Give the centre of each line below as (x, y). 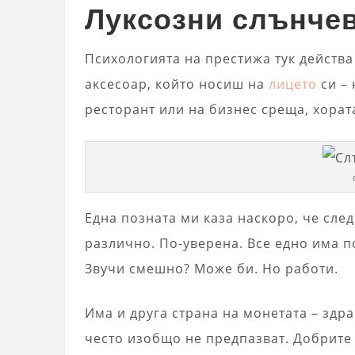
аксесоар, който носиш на (177, 84)
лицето (293, 84)
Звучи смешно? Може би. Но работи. (212, 269)
